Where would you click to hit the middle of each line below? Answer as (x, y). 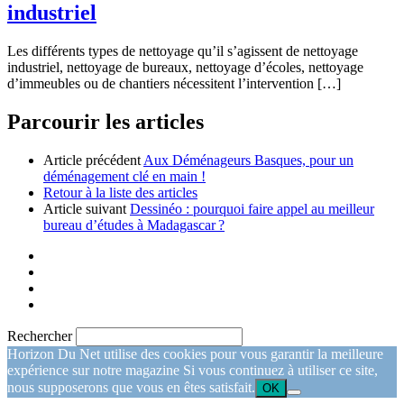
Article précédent (92, 161)
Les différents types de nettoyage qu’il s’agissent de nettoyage (183, 51)
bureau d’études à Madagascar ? (134, 225)
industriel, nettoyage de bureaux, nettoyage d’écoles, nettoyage (185, 68)
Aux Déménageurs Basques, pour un (248, 161)
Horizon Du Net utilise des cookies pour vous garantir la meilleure (195, 354)
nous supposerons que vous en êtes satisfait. (131, 388)
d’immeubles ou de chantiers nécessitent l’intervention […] (174, 84)
